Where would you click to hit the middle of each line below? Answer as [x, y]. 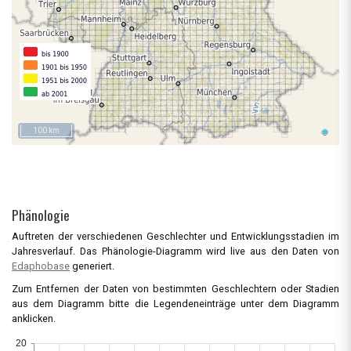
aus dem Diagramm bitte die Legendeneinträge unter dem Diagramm [175, 304]
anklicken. [34, 319]
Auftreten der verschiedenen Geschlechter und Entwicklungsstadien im [175, 237]
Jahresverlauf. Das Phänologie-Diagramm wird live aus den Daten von [175, 251]
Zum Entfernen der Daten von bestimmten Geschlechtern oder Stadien [175, 289]
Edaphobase [41, 266]
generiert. [92, 266]
